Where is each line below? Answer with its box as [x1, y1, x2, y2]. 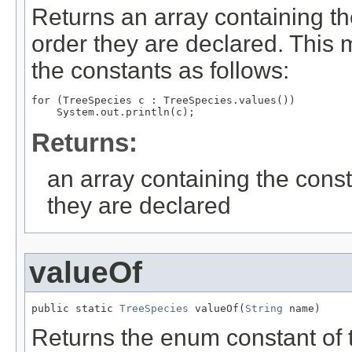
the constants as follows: [31, 57, 289, 84]
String [245, 302, 283, 314]
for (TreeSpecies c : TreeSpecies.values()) [31, 93, 295, 106]
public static [31, 302, 119, 314]
